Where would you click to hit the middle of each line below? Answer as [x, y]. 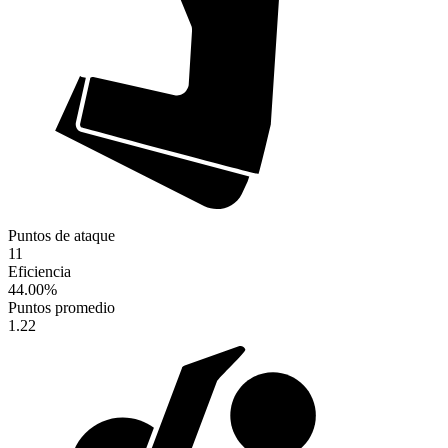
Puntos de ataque [61, 236]
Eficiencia [39, 272]
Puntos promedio [61, 308]
